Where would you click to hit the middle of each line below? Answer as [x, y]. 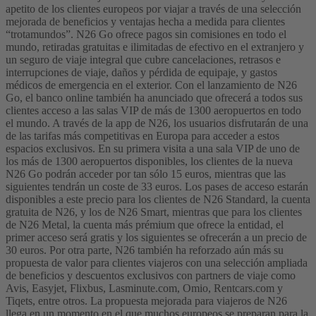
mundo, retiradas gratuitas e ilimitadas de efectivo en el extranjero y [155, 47]
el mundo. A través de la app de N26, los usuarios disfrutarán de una [157, 123]
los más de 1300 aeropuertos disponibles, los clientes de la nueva [149, 162]
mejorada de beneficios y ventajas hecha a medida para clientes [145, 22]
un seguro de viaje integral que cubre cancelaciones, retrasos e [143, 60]
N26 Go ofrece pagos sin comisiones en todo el [181, 35]
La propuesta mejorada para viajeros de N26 [189, 301]
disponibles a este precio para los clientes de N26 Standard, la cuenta [158, 200]
